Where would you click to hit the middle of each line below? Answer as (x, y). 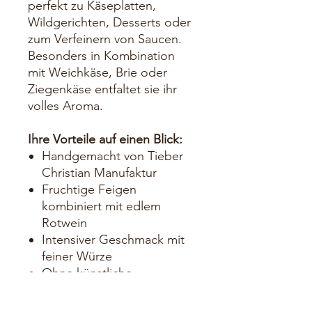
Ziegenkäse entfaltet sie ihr (102, 89)
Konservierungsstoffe (100, 290)
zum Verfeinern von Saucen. (105, 39)
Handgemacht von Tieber (112, 156)
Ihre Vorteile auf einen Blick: (105, 140)
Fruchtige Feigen (89, 190)
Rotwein (64, 223)
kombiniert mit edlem (101, 206)
